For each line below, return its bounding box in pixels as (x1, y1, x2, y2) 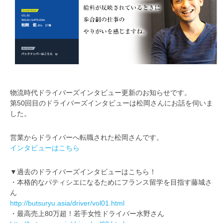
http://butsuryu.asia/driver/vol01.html (10, 200, 124, 208)
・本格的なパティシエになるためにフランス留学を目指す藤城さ (10, 179, 212, 187)
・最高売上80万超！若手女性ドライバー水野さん (10, 210, 164, 218)
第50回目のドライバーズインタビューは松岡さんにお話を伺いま (10, 100, 213, 108)
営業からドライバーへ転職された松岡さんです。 (10, 134, 163, 142)
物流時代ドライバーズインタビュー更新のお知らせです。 (10, 89, 191, 97)
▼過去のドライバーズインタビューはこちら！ (10, 168, 156, 176)
